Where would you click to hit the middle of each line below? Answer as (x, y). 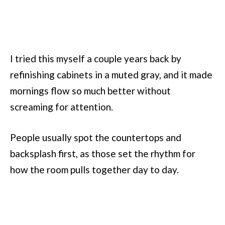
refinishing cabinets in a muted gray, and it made (111, 75)
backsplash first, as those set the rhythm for (103, 154)
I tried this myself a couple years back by (96, 59)
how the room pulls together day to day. (94, 170)
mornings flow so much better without (90, 91)
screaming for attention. (62, 107)
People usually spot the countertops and (96, 138)
